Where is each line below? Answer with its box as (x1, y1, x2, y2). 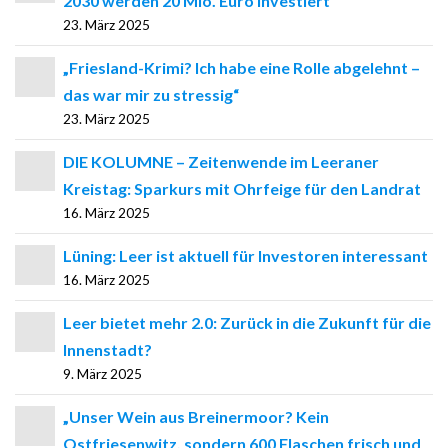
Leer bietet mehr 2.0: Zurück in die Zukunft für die (63, 313, 431, 333)
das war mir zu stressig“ (63, 85, 239, 105)
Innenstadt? (63, 340, 152, 360)
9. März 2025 (63, 366, 142, 383)
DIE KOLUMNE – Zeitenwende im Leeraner (63, 152, 379, 172)
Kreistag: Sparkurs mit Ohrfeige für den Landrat (63, 179, 421, 199)
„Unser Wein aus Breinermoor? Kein (63, 407, 329, 427)
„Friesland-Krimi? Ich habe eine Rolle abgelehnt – (63, 58, 420, 78)
